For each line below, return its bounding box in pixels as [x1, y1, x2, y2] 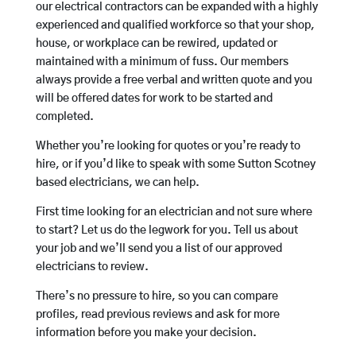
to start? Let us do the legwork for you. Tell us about [35, 225, 298, 237]
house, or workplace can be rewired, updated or [35, 38, 277, 50]
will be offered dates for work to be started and [35, 93, 273, 105]
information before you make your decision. [35, 327, 257, 339]
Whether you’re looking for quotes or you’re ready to [35, 141, 300, 153]
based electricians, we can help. [35, 177, 199, 189]
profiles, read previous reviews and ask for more [35, 309, 280, 321]
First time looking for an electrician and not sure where [35, 207, 312, 219]
